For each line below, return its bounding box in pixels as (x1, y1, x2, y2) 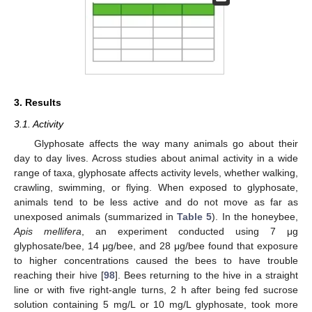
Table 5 (177, 210, 212, 222)
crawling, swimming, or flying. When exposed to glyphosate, (14, 181, 298, 193)
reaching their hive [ (14, 269, 104, 281)
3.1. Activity (14, 118, 63, 130)
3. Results (14, 96, 61, 108)
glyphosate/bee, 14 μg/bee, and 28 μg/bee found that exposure (14, 240, 298, 251)
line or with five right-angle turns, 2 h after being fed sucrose (14, 283, 298, 295)
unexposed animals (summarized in (14, 210, 177, 222)
